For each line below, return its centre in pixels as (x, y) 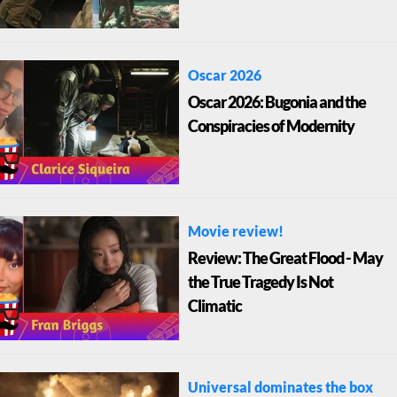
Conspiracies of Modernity (271, 127)
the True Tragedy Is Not (260, 283)
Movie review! (235, 232)
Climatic (214, 307)
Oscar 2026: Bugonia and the (276, 103)
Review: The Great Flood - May (285, 259)
